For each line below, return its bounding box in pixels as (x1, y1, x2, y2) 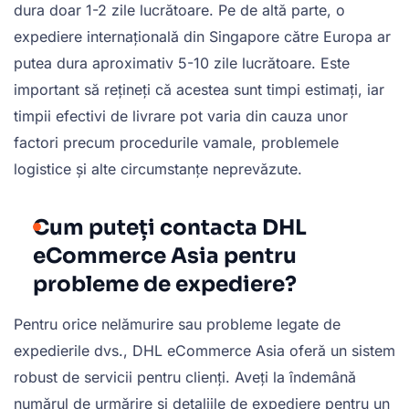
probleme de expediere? (33, 271, 297, 299)
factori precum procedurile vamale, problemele (14, 133, 339, 152)
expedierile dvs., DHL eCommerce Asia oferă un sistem (14, 341, 395, 361)
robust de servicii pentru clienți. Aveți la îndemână (14, 368, 356, 387)
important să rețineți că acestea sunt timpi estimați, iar (14, 80, 384, 100)
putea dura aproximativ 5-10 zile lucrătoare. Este (14, 54, 350, 73)
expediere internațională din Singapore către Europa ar (14, 27, 391, 47)
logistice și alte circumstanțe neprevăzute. (14, 160, 302, 179)
